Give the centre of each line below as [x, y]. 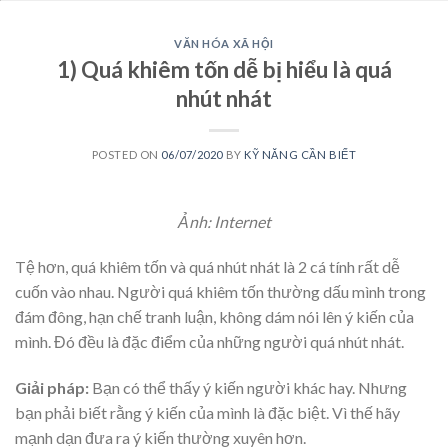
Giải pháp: [52, 388]
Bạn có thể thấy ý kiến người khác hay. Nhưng [248, 388]
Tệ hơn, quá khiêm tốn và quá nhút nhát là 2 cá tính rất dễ [207, 267]
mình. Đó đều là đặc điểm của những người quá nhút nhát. [209, 342]
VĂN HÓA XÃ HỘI [224, 43]
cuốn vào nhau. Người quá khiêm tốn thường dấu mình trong [220, 292]
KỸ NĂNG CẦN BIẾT [300, 154]
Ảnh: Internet [224, 221]
